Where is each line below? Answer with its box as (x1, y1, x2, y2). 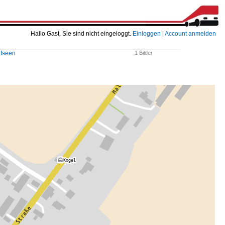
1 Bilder (135, 50, 153, 56)
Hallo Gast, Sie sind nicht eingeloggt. (31, 30, 133, 37)
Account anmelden (165, 30, 216, 37)
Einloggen (133, 30, 161, 37)
